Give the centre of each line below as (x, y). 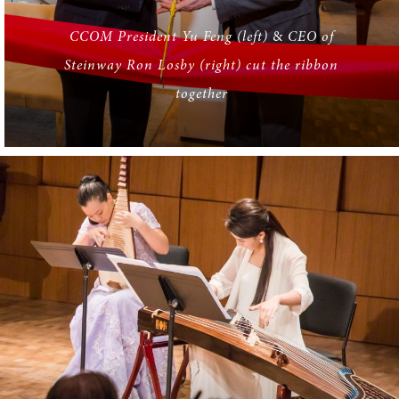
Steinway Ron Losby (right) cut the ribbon (202, 65)
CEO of (308, 36)
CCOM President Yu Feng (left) (171, 36)
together (201, 93)
